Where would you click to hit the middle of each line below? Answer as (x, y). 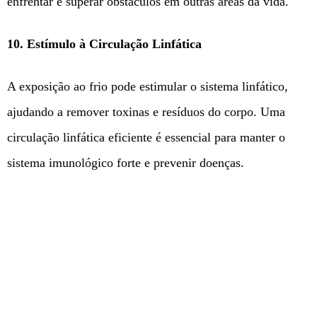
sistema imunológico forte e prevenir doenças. (126, 163)
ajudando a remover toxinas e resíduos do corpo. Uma (146, 112)
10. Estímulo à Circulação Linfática (104, 44)
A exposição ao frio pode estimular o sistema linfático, (148, 87)
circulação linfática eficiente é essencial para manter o (146, 138)
